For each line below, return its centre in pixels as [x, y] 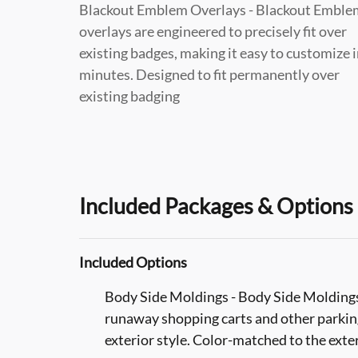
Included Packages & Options [216, 205]
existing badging [129, 95]
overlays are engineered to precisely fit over [213, 31]
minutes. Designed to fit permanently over [209, 74]
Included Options [133, 262]
